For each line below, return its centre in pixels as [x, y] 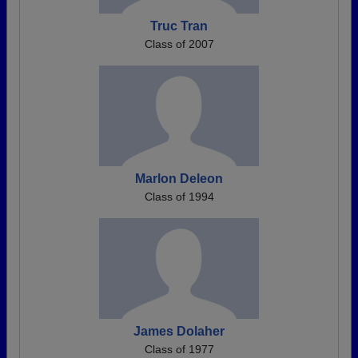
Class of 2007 [179, 44]
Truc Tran [179, 26]
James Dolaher [179, 331]
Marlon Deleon [179, 179]
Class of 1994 [179, 197]
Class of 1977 [179, 349]
